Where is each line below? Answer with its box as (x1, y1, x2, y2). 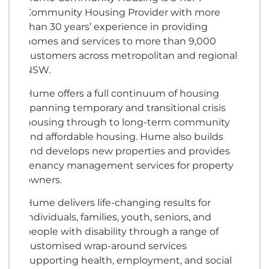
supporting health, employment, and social (25, 254, 232, 267)
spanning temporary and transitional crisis (25, 101, 226, 113)
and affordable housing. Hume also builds (25, 130, 224, 142)
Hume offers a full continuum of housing (25, 86, 220, 99)
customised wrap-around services (25, 240, 187, 252)
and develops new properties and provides (25, 144, 231, 157)
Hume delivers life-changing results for (25, 196, 211, 209)
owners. (25, 173, 62, 186)
